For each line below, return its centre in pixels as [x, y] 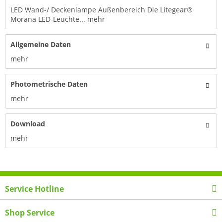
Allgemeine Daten [41, 44]
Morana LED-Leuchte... [48, 19]
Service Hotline [34, 189]
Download [28, 124]
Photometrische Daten [49, 84]
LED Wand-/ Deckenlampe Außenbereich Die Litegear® [102, 10]
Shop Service [30, 212]
